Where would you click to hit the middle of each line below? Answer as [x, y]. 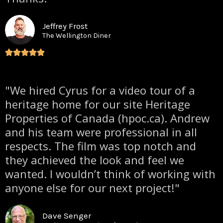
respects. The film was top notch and [101, 146]
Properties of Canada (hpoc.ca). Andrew [107, 118]
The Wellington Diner [77, 35]
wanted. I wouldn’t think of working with [110, 173]
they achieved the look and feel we [95, 160]
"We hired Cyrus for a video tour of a [100, 90]
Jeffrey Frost [65, 26]
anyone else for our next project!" [92, 187]
